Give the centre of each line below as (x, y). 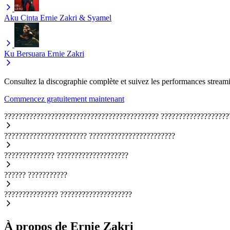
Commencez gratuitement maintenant (64, 99)
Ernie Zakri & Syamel (76, 18)
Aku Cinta (21, 18)
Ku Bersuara (25, 54)
